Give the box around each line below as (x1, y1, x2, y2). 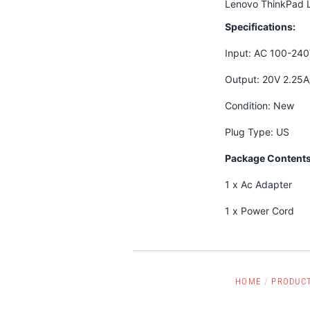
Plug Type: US (224, 125, 289, 138)
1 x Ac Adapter (224, 178, 292, 190)
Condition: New (224, 99, 294, 111)
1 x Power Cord (224, 204, 294, 217)
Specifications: (224, 20, 295, 33)
